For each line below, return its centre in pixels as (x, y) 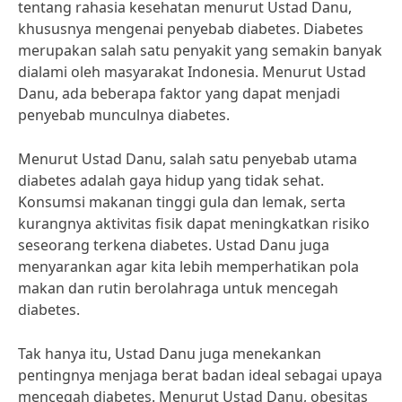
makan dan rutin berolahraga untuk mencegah (178, 288)
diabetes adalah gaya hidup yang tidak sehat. (171, 180)
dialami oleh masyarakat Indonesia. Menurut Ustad (192, 72)
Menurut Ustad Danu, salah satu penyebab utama (188, 159)
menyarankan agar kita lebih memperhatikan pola (188, 267)
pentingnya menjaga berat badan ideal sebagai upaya (200, 375)
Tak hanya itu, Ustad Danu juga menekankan (170, 354)
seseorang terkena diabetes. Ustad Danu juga (174, 245)
